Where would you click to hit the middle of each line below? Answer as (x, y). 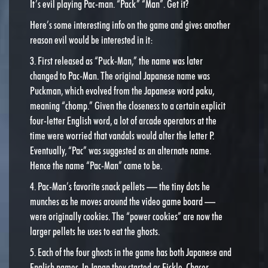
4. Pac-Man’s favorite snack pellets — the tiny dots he (120, 186)
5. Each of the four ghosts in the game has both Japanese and (131, 252)
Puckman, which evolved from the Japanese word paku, (122, 90)
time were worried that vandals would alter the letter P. (122, 135)
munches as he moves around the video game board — (123, 201)
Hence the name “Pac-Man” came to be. (96, 165)
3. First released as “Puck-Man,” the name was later (116, 60)
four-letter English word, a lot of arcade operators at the (123, 120)
